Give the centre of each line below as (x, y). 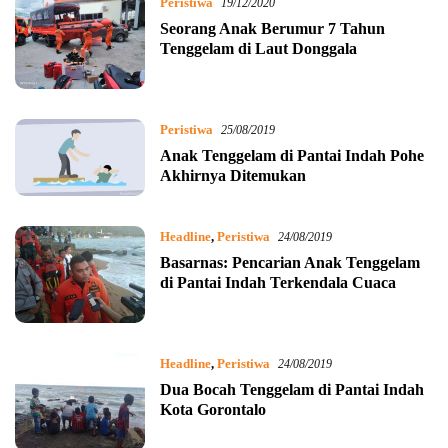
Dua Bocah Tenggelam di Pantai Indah (291, 390)
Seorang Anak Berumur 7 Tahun (272, 28)
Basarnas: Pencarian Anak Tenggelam (289, 263)
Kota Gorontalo (212, 410)
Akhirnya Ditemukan (232, 176)
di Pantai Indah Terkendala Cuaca (277, 283)
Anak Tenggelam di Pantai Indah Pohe (291, 156)
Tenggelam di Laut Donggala (258, 48)
